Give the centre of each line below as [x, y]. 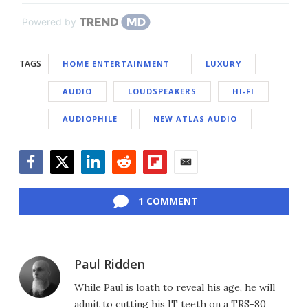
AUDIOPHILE [90, 119]
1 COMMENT [168, 201]
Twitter [68, 181]
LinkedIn [103, 181]
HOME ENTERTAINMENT [116, 64]
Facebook [43, 181]
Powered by [49, 22]
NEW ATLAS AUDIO [195, 119]
